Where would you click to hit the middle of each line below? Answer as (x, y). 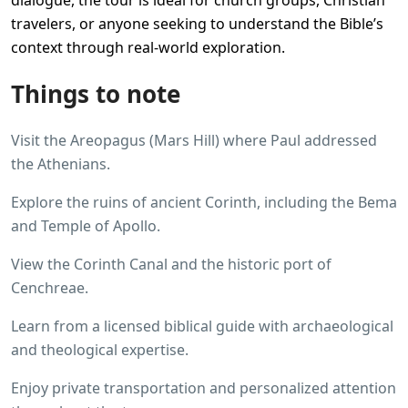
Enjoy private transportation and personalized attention (204, 388)
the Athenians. (61, 164)
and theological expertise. (100, 350)
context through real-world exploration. (148, 47)
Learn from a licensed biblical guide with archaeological (202, 326)
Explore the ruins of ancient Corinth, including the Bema (204, 202)
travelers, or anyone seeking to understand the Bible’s (197, 24)
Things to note (96, 94)
